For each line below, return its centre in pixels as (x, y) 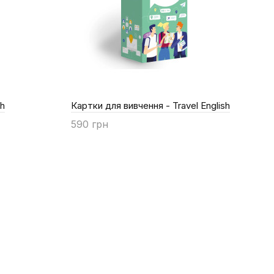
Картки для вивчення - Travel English (150, 105)
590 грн (90, 124)
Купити (100, 141)
